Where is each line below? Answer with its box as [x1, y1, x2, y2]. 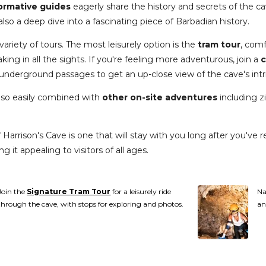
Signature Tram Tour [27, 186, 111, 196]
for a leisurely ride [110, 186, 172, 196]
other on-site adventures [102, 91, 218, 103]
